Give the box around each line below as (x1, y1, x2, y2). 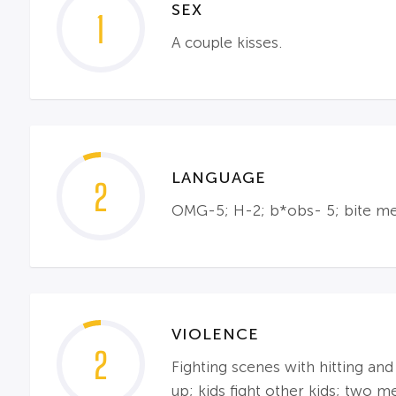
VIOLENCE (171, 324, 259, 343)
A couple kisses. (171, 34, 282, 51)
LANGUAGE (171, 169, 266, 187)
